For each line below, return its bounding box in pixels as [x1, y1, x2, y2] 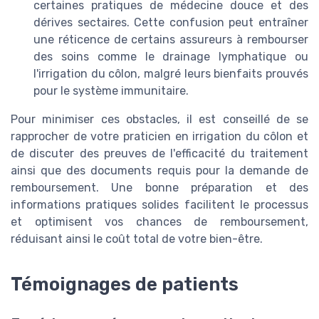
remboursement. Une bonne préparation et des [11, 181, 308, 195]
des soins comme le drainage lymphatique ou [33, 50, 308, 64]
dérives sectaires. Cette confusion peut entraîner [33, 16, 308, 30]
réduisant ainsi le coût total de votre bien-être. [11, 232, 263, 246]
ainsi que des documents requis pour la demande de [11, 164, 308, 178]
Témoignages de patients [11, 273, 239, 295]
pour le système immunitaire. [33, 84, 189, 98]
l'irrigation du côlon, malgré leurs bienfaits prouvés [33, 67, 308, 81]
